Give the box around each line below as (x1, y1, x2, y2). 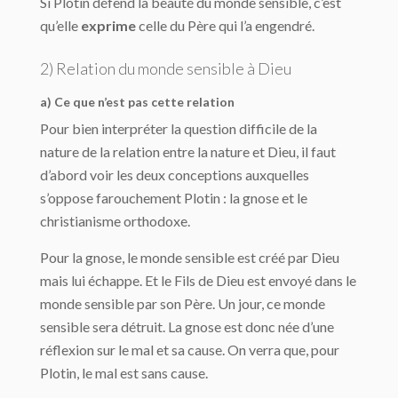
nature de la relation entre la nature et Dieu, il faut (40, 143, 336, 161)
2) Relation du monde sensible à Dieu (40, 59, 291, 79)
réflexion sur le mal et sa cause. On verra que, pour (40, 341, 339, 359)
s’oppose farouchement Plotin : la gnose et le (40, 189, 307, 207)
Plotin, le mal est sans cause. (40, 364, 208, 382)
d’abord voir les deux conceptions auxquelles (40, 166, 309, 184)
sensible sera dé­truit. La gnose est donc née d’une (40, 318, 334, 336)
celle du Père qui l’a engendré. (136, 17, 314, 35)
